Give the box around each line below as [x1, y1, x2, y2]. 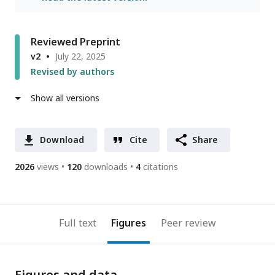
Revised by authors [31, 66, 114, 78]
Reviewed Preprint [31, 35, 120, 49]
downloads [84, 161, 128, 173]
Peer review [161, 216, 216, 230]
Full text [59, 216, 96, 230]
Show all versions [31, 92, 99, 104]
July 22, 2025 [55, 50, 106, 63]
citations [143, 161, 178, 173]
